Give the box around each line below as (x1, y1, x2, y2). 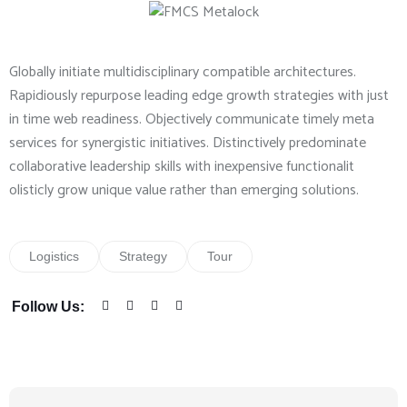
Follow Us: (12, 299, 84, 315)
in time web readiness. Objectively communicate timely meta (9, 107, 374, 133)
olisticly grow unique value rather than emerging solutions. (9, 178, 359, 203)
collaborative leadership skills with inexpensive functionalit (9, 154, 354, 180)
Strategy (119, 249, 167, 264)
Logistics (29, 249, 79, 264)
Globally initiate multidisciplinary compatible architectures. (9, 60, 356, 85)
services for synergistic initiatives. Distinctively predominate (9, 131, 366, 156)
